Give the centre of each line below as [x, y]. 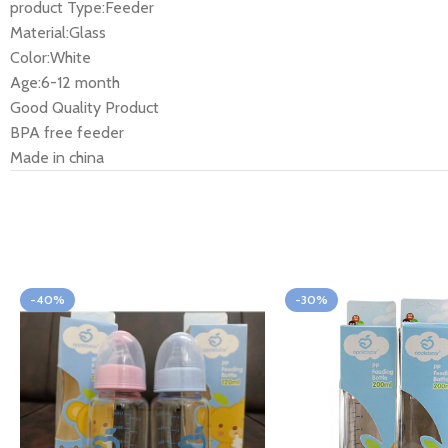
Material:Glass [58, 32]
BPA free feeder [67, 132]
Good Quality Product [84, 107]
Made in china [57, 157]
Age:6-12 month [65, 82]
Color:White [50, 57]
